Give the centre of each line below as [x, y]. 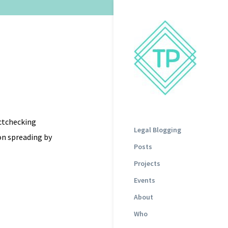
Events [145, 180]
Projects [147, 163]
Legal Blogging [158, 130]
